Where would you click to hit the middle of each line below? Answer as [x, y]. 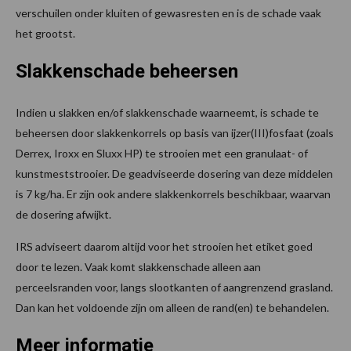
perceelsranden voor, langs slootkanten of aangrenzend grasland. [174, 287]
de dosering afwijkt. [63, 214]
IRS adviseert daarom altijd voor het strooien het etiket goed [164, 246]
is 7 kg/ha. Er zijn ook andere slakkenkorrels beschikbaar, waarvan [173, 194]
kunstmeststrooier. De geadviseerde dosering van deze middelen [174, 173]
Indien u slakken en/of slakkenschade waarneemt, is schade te [167, 112]
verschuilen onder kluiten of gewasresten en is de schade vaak [168, 13]
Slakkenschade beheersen [127, 71]
